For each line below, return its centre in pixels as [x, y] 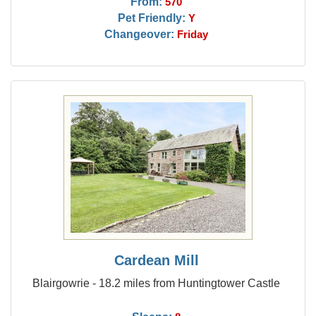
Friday [193, 35]
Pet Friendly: [151, 18]
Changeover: [140, 34]
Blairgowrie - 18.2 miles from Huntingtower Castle [157, 283]
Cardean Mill [156, 260]
